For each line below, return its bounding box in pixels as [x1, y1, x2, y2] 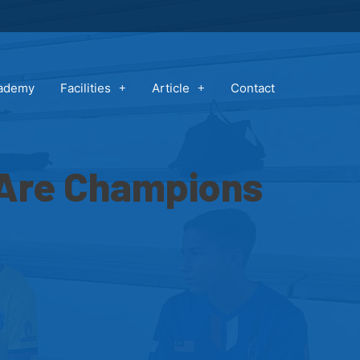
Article [151, 80, 190, 96]
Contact [230, 80, 275, 96]
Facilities [59, 80, 111, 96]
